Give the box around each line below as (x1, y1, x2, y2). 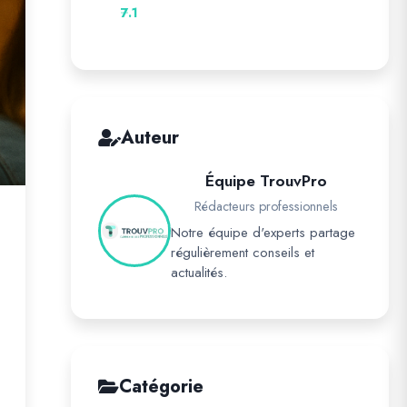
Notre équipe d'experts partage (171, 223, 355, 243)
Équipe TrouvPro (205, 169, 327, 193)
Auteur (121, 124, 179, 151)
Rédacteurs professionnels (194, 197, 338, 215)
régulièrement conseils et (171, 243, 314, 263)
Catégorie (119, 373, 203, 400)
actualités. (171, 263, 227, 283)
